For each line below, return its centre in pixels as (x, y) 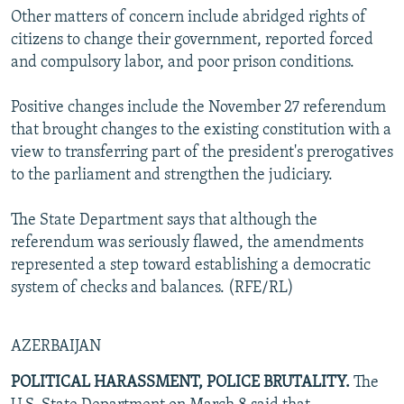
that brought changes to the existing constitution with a (201, 130)
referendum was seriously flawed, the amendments (187, 243)
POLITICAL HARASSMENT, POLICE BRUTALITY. (180, 382)
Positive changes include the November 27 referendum (198, 107)
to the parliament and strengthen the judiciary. (172, 175)
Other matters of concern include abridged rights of (188, 17)
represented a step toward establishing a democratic (191, 265)
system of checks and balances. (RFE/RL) (152, 288)
